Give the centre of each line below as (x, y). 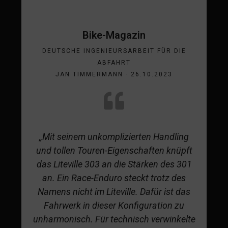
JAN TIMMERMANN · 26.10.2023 (114, 74)
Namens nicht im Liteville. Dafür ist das (114, 191)
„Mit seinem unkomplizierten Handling (114, 136)
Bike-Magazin (114, 35)
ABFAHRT (114, 62)
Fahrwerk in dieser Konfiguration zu (114, 205)
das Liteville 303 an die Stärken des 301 (114, 164)
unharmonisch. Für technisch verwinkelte (114, 219)
